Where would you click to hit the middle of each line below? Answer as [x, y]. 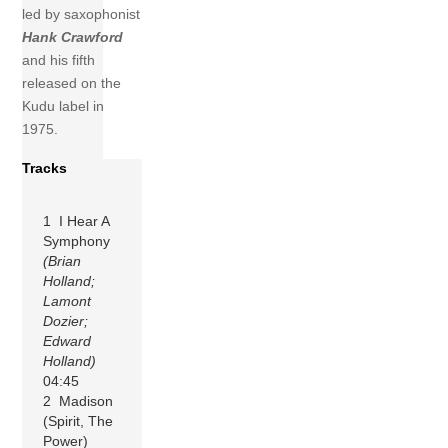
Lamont [67, 300]
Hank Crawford [73, 37]
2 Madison [78, 400]
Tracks [45, 168]
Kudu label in [63, 106]
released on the [72, 83]
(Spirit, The [78, 420]
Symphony [77, 240]
